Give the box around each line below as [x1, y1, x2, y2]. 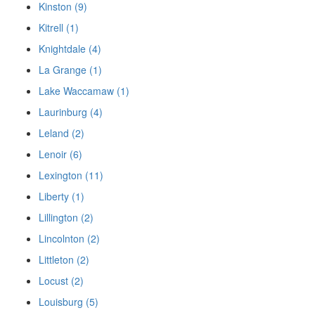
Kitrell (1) [39, 20, 79, 35]
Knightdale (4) [39, 41, 101, 56]
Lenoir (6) [39, 147, 82, 162]
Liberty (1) [39, 189, 84, 204]
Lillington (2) [39, 210, 94, 225]
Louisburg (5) [39, 295, 98, 309]
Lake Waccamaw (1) [39, 84, 129, 98]
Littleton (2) [39, 252, 89, 267]
